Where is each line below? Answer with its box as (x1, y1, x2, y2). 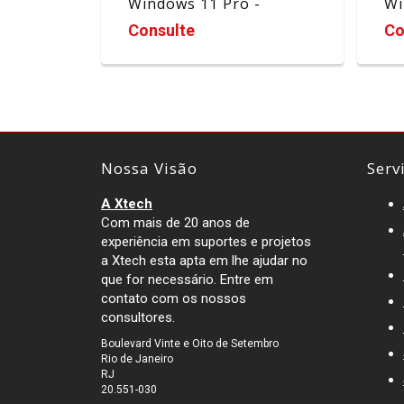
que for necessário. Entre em (101, 271, 273, 289)
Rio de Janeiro (101, 353, 173, 366)
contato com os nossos (101, 290, 246, 308)
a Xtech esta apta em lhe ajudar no (101, 252, 308, 270)
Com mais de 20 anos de (101, 215, 250, 232)
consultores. (101, 309, 175, 326)
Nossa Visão (101, 158, 197, 179)
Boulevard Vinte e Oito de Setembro (101, 337, 279, 351)
